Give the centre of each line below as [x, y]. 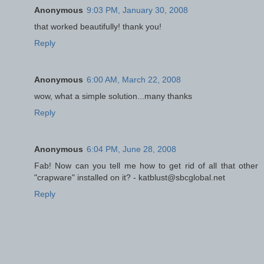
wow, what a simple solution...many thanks [113, 96]
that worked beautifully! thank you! [98, 26]
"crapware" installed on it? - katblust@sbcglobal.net [130, 177]
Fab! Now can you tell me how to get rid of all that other [146, 165]
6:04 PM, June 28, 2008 [131, 149]
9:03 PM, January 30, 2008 [137, 10]
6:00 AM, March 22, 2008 [134, 79]
